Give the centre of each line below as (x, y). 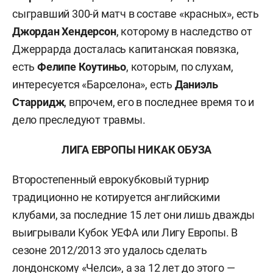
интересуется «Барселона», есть (94, 84)
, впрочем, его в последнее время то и (159, 102)
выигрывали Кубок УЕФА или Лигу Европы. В (125, 232)
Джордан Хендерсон (64, 31)
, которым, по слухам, (180, 67)
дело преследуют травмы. (79, 120)
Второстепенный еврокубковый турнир (111, 179)
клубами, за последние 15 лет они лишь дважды (134, 215)
